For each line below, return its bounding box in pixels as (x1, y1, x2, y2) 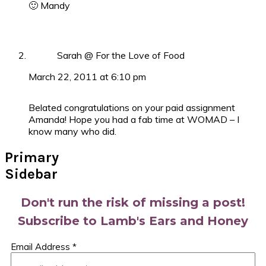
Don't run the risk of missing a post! (21, 195, 245, 210)
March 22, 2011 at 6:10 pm (28, 71, 146, 83)
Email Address (11, 241, 72, 253)
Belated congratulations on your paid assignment (28, 102, 235, 114)
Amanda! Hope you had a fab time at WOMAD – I (28, 113, 239, 126)
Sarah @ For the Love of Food (57, 49, 185, 62)
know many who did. (28, 125, 116, 138)
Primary (5, 149, 59, 166)
